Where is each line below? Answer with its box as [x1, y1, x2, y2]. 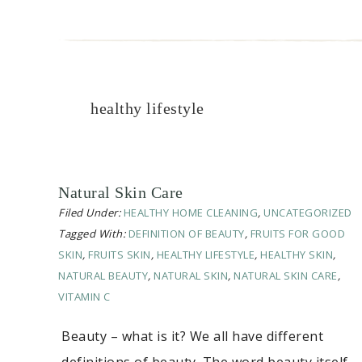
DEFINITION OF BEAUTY [128, 226, 245, 242]
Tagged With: [58, 226, 128, 242]
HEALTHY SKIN [260, 247, 333, 263]
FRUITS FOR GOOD [250, 226, 345, 242]
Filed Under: [58, 205, 124, 221]
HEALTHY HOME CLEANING [123, 205, 258, 221]
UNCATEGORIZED [263, 205, 352, 221]
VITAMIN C [58, 289, 111, 305]
